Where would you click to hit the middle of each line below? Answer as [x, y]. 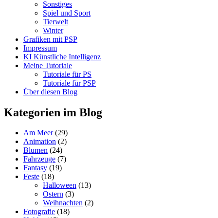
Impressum [40, 48]
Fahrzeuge [39, 159]
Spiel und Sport [67, 13]
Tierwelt [55, 21]
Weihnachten [63, 203]
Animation [40, 142]
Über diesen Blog [50, 91]
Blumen [36, 150]
